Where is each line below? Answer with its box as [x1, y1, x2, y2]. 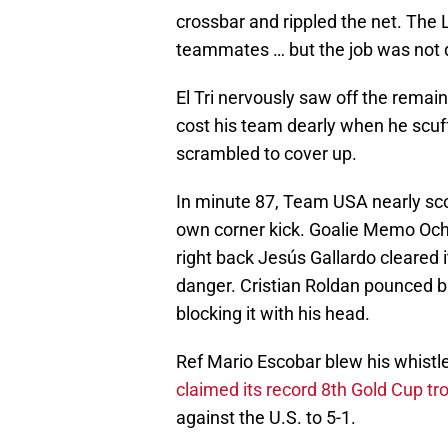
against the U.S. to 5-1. [176, 407, 356, 429]
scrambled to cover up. [176, 143, 357, 165]
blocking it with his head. [176, 303, 370, 325]
